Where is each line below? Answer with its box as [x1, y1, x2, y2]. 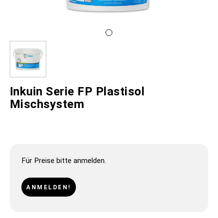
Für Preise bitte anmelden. [21, 156, 106, 165]
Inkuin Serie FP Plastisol [10, 85, 145, 98]
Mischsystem [10, 97, 85, 111]
